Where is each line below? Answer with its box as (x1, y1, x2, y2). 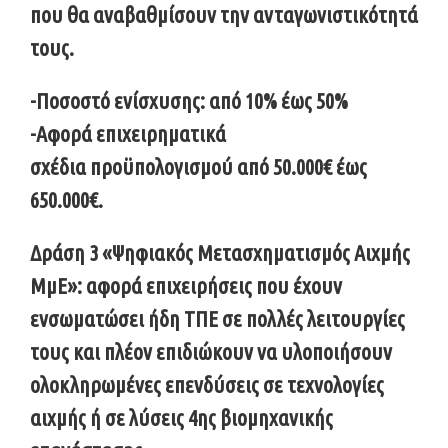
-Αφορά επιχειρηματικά (30, 120, 226, 146)
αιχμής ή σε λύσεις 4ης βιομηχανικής (30, 404, 333, 430)
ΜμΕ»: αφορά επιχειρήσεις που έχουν (30, 272, 342, 298)
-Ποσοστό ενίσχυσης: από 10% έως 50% (30, 87, 348, 113)
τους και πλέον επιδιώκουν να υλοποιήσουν (30, 338, 392, 364)
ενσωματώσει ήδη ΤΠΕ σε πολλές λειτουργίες (30, 305, 405, 331)
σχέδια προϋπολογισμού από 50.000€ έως (30, 153, 367, 179)
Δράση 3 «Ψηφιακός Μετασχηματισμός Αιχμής (30, 239, 410, 265)
